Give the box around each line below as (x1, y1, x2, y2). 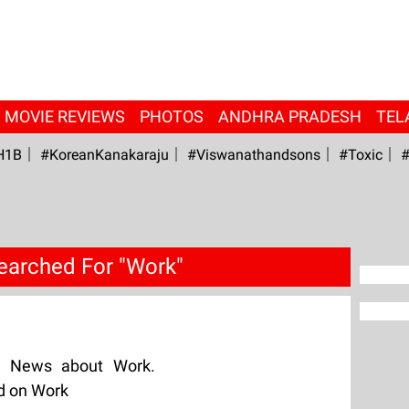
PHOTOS (139, 107, 204, 126)
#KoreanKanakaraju (39, 146, 169, 163)
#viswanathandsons (186, 146, 320, 163)
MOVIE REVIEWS (4, 107, 125, 126)
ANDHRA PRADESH (217, 107, 362, 126)
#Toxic (338, 146, 383, 163)
